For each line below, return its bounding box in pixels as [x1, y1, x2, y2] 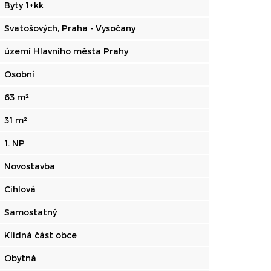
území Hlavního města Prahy [4, 46, 128, 56]
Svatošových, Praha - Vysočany [4, 23, 135, 33]
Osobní [4, 69, 34, 79]
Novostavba [4, 161, 55, 171]
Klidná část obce [4, 230, 77, 240]
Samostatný [4, 207, 57, 217]
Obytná [4, 253, 36, 263]
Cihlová [4, 184, 36, 194]
